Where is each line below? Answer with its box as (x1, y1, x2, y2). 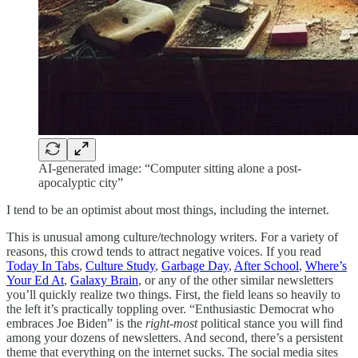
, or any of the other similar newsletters (138, 272, 333, 287)
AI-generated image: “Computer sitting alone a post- (38, 161, 301, 175)
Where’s (305, 258, 347, 272)
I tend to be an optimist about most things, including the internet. (6, 202, 329, 217)
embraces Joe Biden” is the (6, 316, 145, 330)
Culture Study (86, 258, 155, 272)
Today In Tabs (6, 258, 79, 272)
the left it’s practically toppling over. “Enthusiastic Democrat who (6, 301, 334, 316)
